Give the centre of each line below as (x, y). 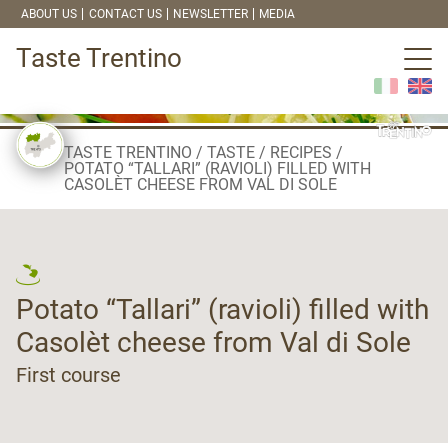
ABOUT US (49, 14)
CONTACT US (125, 14)
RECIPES (300, 152)
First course (68, 374)
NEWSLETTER (210, 14)
